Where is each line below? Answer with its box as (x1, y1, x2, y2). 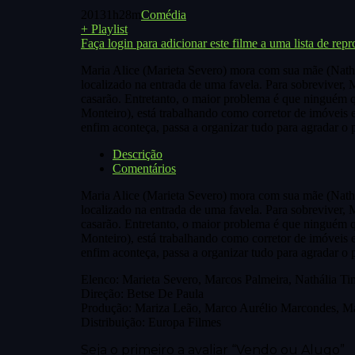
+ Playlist (81, 21, 128, 36)
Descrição (113, 147, 162, 161)
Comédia (141, 7, 186, 21)
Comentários (113, 161, 176, 175)
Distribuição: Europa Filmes (81, 315, 221, 329)
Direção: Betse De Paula (81, 286, 204, 300)
